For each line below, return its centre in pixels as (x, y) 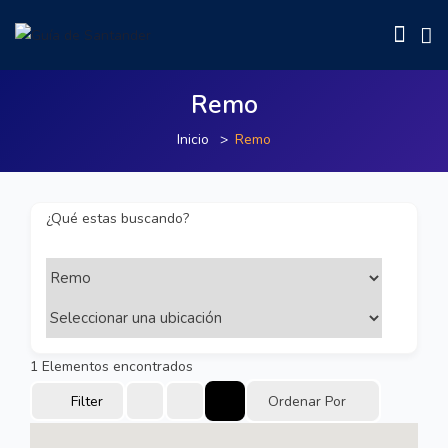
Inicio (193, 139)
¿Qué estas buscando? (117, 218)
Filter (87, 401)
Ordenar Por (307, 401)
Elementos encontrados (115, 366)
